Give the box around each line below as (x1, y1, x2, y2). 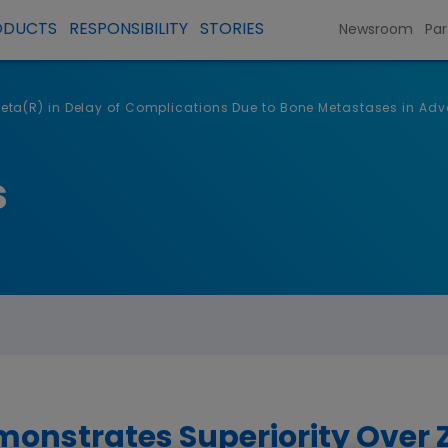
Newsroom (339, 22, 414, 38)
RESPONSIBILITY (68, 22, 188, 39)
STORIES (199, 22, 264, 39)
